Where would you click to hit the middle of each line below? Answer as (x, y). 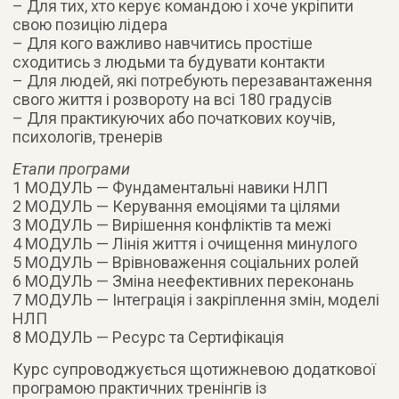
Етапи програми (72, 168)
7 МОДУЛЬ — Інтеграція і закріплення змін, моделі (196, 299)
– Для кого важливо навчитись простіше (163, 43)
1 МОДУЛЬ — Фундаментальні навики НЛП (171, 187)
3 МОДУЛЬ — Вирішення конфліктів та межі (172, 224)
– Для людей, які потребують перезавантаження (193, 80)
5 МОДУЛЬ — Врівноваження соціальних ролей (186, 262)
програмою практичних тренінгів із (140, 387)
